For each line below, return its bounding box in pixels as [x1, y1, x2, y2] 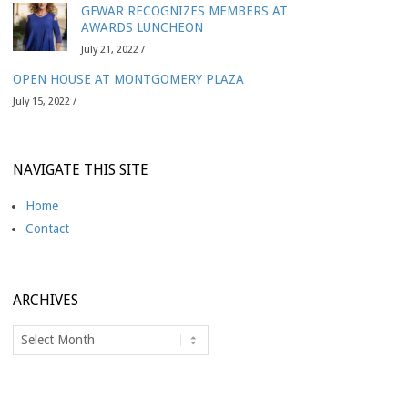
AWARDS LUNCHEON [81, 19, 203, 35]
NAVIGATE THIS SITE [13, 160, 148, 178]
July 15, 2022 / [13, 95, 76, 107]
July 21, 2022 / [81, 43, 145, 56]
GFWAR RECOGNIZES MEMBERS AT [81, 3, 288, 18]
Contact [25, 220, 69, 236]
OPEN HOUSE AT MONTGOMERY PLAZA [13, 71, 244, 87]
